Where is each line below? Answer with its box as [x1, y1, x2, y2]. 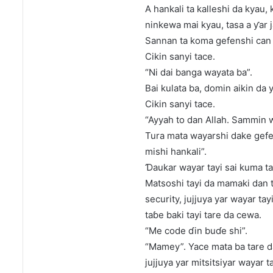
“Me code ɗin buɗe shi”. [145, 225, 247, 237]
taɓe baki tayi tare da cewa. [145, 209, 261, 221]
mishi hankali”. [145, 146, 207, 158]
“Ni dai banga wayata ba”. [145, 66, 252, 79]
